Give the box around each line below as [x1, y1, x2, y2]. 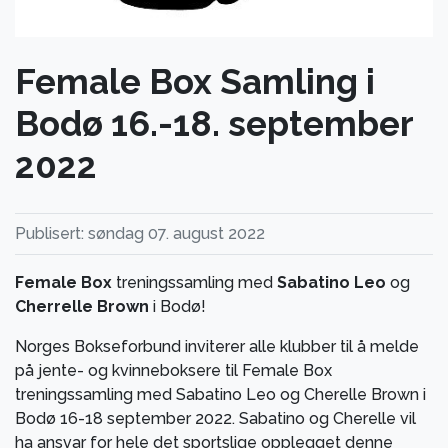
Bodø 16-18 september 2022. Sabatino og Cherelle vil [15, 408, 416, 428]
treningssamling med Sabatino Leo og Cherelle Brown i [15, 384, 426, 404]
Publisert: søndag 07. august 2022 [15, 223, 265, 243]
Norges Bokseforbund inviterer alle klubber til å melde [15, 336, 419, 356]
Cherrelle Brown [15, 296, 149, 316]
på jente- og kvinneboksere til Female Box [15, 360, 332, 380]
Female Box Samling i [15, 61, 375, 103]
